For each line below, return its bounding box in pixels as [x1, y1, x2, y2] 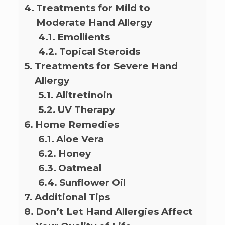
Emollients [57, 31, 110, 43]
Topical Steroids [59, 45, 143, 57]
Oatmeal [58, 162, 101, 174]
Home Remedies [35, 118, 119, 130]
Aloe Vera [56, 133, 104, 145]
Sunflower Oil [59, 176, 126, 188]
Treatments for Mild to [36, 2, 150, 14]
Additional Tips [34, 191, 110, 203]
